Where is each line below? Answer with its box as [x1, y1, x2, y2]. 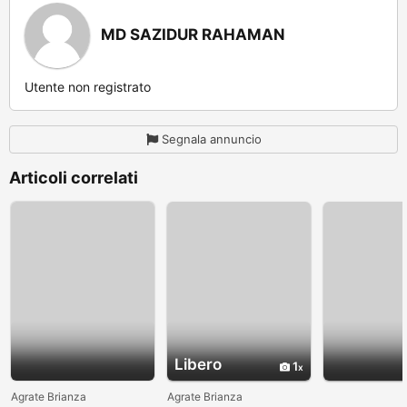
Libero [174, 355, 222, 374]
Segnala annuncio [161, 131, 262, 146]
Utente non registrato [25, 78, 151, 94]
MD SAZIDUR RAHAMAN [101, 25, 285, 44]
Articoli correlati [9, 167, 138, 187]
